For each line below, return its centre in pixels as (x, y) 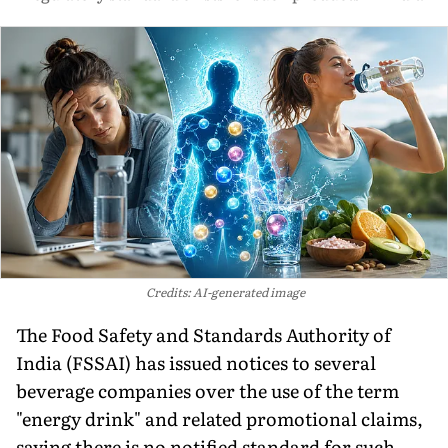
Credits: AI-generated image (225, 291)
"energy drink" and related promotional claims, (219, 418)
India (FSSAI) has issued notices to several (196, 362)
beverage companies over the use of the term (207, 390)
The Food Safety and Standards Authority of (203, 334)
